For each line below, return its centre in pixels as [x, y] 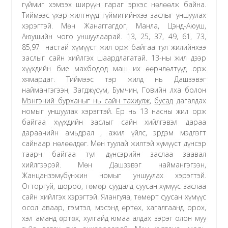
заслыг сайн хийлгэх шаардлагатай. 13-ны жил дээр [114, 58]
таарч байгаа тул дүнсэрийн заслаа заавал [114, 154]
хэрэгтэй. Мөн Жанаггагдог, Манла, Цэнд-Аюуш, [114, 25]
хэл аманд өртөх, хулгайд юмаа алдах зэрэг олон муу [114, 218]
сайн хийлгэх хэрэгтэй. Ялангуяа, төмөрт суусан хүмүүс [114, 196]
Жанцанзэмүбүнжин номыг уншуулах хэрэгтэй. [114, 175]
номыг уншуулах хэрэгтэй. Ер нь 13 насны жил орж [114, 111]
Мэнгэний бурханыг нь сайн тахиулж [86, 100]
